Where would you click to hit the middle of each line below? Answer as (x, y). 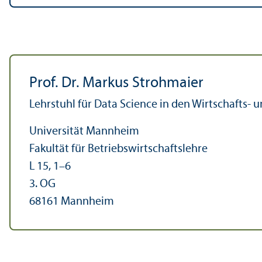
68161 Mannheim (72, 202)
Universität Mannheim (84, 132)
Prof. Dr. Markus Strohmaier (116, 84)
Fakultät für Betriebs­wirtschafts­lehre (118, 149)
